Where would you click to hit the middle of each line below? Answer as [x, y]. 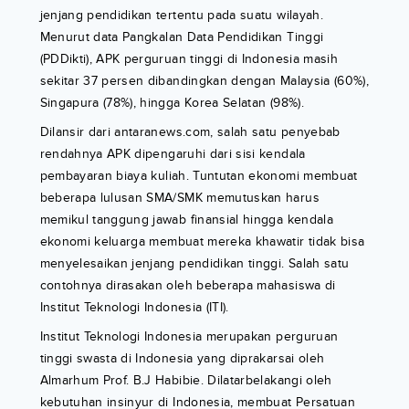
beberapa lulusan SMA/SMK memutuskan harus [179, 198]
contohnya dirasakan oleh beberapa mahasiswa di [188, 286]
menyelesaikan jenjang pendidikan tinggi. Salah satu [194, 264]
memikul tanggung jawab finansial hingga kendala [186, 220]
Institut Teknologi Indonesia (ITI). [134, 308]
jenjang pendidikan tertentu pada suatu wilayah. [181, 16]
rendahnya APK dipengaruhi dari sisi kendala [173, 154]
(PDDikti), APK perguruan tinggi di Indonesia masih [189, 59]
